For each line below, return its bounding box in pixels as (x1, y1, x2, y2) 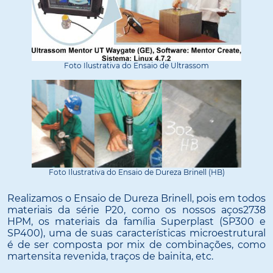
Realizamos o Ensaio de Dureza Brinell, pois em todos (7, 192, 266, 204)
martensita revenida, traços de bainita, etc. (7, 250, 213, 262)
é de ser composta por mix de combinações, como (7, 238, 266, 250)
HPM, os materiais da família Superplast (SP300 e (7, 215, 266, 227)
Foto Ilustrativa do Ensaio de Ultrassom (64, 60, 209, 70)
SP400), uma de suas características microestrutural (7, 227, 266, 239)
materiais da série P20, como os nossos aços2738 (7, 204, 266, 216)
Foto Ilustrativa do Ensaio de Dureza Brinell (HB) (48, 168, 225, 177)
